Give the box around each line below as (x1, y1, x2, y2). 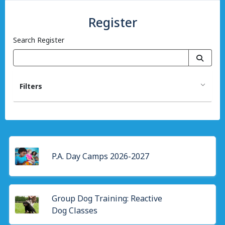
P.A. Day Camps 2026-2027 (52, 151, 149, 162)
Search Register (13, 35, 64, 45)
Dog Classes (52, 205, 97, 216)
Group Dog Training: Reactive (52, 193, 162, 204)
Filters (20, 81, 42, 91)
